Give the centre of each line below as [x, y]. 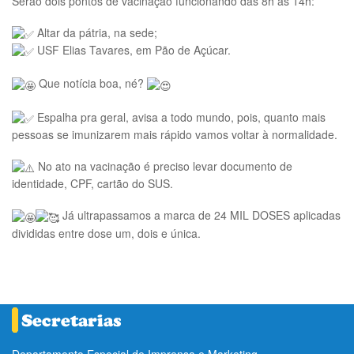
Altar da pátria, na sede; [96, 32]
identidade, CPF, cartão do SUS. [92, 184]
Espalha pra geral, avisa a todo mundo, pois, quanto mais [180, 117]
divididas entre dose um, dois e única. [106, 233]
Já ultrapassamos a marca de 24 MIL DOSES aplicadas [200, 215]
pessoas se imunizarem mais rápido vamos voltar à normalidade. [175, 135]
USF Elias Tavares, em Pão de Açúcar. [132, 50]
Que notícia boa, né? [91, 83]
